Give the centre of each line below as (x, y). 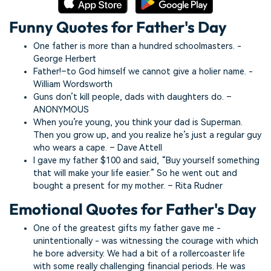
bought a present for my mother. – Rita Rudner (128, 186)
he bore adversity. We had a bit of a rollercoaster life (139, 254)
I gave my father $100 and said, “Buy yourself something (146, 161)
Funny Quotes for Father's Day (118, 27)
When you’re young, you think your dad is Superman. (138, 123)
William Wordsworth (73, 85)
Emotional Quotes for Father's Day (133, 209)
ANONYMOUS (61, 110)
